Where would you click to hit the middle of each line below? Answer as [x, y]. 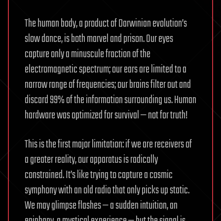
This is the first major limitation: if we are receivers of [108, 144]
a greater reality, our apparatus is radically [91, 160]
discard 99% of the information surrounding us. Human [110, 100]
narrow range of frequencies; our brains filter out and [108, 85]
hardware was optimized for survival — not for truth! [106, 115]
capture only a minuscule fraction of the [88, 54]
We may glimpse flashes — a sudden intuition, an [101, 205]
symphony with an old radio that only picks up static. [107, 190]
